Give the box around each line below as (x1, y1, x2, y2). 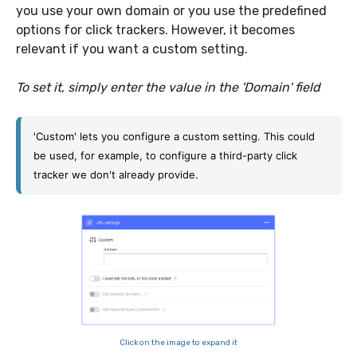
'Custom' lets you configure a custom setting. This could (33, 130, 315, 143)
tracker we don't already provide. (33, 168, 198, 182)
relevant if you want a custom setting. (16, 41, 251, 57)
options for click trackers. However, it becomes (16, 22, 295, 38)
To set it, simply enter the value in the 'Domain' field (16, 80, 320, 96)
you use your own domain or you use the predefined (16, 3, 327, 19)
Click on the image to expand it (120, 338, 237, 348)
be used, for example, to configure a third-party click (33, 149, 297, 163)
